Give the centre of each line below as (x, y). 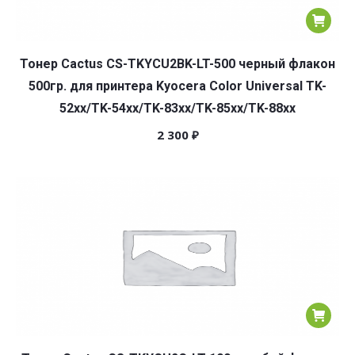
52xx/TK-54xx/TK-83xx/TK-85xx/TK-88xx (177, 108)
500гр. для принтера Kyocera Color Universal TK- (177, 86)
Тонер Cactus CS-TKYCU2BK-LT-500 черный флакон (177, 64)
